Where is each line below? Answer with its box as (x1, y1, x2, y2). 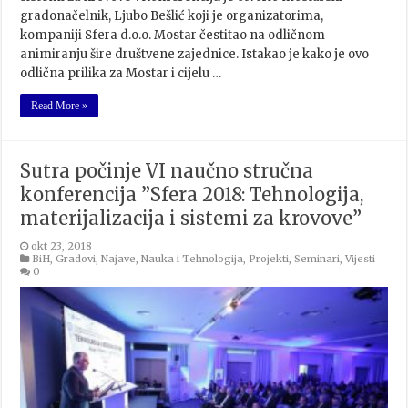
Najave (101, 251, 137, 265)
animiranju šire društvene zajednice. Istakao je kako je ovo (20, 46, 370, 62)
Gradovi (56, 251, 97, 265)
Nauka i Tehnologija (141, 251, 244, 265)
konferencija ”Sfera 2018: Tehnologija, (20, 182, 364, 206)
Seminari (294, 251, 341, 265)
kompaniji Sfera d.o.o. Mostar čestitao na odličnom (20, 26, 326, 43)
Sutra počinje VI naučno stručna (20, 158, 314, 182)
